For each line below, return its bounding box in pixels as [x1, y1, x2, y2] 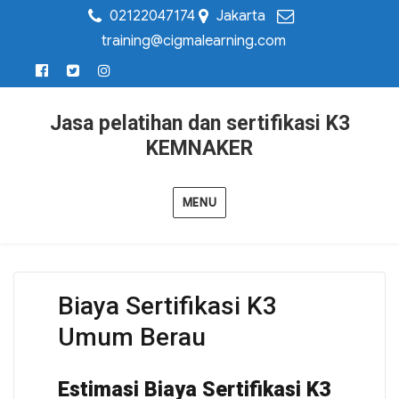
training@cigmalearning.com [101, 32, 286, 50]
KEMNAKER [146, 136, 253, 160]
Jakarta [216, 7, 265, 25]
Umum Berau [57, 322, 206, 352]
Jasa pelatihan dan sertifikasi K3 [49, 111, 350, 135]
